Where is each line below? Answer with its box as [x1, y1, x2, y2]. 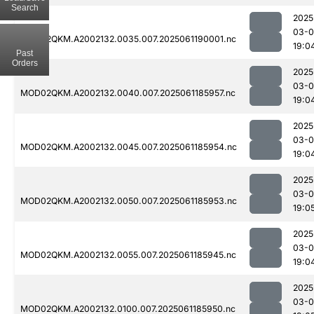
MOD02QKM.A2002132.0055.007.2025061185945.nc [20, 250, 236, 261]
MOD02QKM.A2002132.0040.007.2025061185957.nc [20, 88, 235, 99]
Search [11, 2, 39, 13]
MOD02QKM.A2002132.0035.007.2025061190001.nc [20, 34, 236, 45]
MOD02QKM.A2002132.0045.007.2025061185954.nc [20, 142, 237, 153]
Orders [11, 57, 38, 68]
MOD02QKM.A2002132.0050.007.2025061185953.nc [20, 196, 237, 207]
